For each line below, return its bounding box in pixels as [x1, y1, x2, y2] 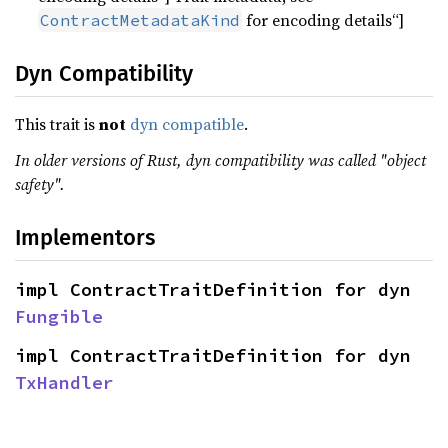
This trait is [15, 113, 99, 135]
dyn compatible [130, 113, 244, 135]
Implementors [15, 224, 155, 251]
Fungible [15, 305, 103, 328]
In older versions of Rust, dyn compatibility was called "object [15, 149, 426, 171]
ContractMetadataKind [40, 10, 241, 30]
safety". [15, 173, 65, 195]
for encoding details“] [242, 9, 405, 31]
